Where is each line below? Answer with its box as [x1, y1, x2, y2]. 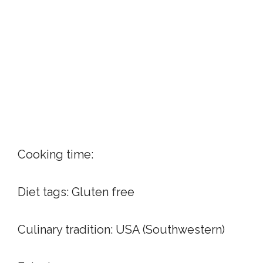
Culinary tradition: [18, 222, 116, 237]
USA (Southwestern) [116, 222, 225, 237]
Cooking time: [18, 147, 93, 161]
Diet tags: [18, 185, 72, 199]
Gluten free [72, 185, 134, 199]
